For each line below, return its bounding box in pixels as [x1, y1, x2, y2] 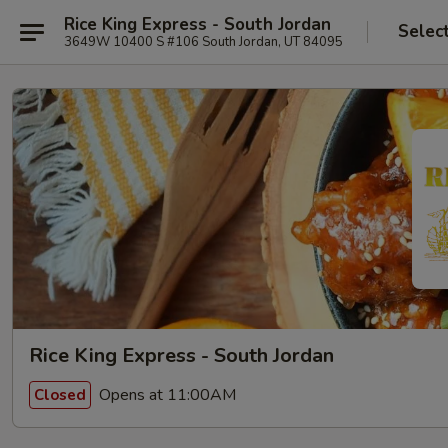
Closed [34, 384, 86, 405]
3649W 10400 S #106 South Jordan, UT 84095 [64, 32, 343, 51]
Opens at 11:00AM [95, 383, 236, 406]
